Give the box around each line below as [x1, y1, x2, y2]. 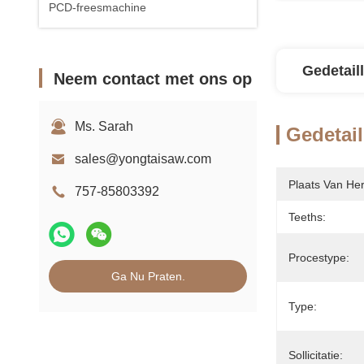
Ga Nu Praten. [110, 270, 185, 283]
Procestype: [288, 251, 349, 264]
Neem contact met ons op [54, 70, 252, 88]
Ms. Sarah [75, 119, 133, 133]
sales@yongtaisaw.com [75, 152, 211, 166]
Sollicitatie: [288, 349, 343, 362]
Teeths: [288, 210, 326, 223]
